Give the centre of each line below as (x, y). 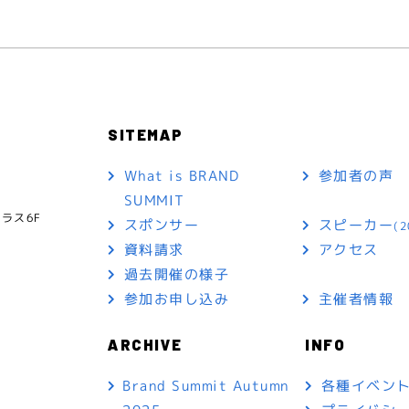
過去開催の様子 (177, 274)
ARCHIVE (145, 344)
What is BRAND (182, 175)
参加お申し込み (177, 299)
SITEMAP (146, 134)
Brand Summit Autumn (206, 385)
